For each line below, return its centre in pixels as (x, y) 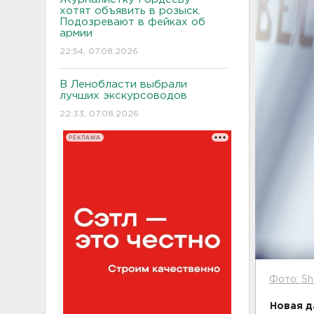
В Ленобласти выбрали (123, 84)
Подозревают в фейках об (132, 22)
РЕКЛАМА (84, 137)
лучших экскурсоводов (123, 96)
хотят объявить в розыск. (130, 11)
